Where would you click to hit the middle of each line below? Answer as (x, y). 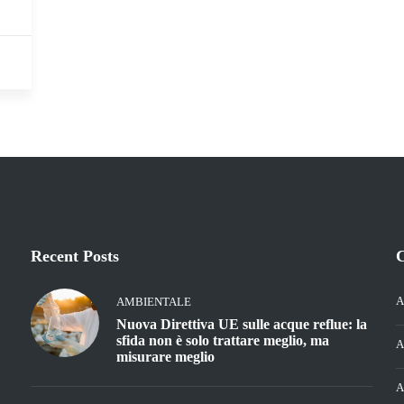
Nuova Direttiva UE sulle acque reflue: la (241, 325)
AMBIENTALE (153, 302)
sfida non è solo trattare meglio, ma (222, 341)
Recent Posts (74, 257)
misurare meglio (165, 357)
